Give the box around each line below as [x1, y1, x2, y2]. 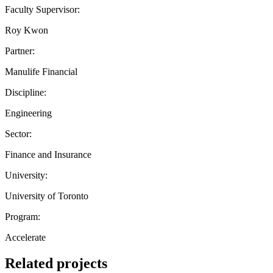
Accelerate [5, 232, 46, 243]
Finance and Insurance [5, 149, 91, 160]
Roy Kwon [5, 24, 48, 35]
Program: [5, 211, 40, 222]
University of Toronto [5, 190, 88, 201]
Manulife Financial [5, 66, 77, 77]
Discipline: [5, 87, 46, 97]
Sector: [5, 128, 32, 139]
